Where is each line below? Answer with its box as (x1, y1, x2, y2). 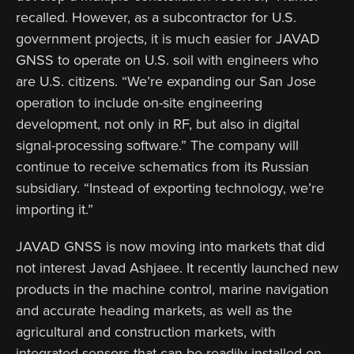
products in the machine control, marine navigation (16, 279, 329, 299)
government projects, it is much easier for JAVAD (16, 28, 320, 48)
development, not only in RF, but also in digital (16, 114, 299, 134)
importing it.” (16, 199, 93, 219)
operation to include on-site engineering (16, 92, 262, 112)
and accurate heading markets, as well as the (16, 300, 292, 320)
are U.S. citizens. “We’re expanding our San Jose (16, 71, 316, 91)
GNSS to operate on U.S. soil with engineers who (16, 50, 318, 70)
